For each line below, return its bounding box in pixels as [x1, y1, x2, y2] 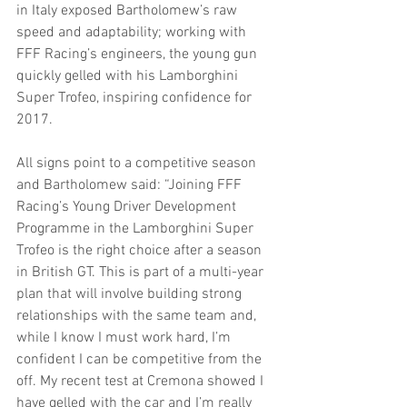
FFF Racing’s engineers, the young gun [16, 45, 261, 65]
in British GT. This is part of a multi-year [16, 263, 267, 283]
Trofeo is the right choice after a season [16, 242, 265, 261]
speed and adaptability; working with [16, 24, 250, 43]
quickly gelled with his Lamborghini [16, 67, 242, 86]
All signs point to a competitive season [16, 154, 260, 174]
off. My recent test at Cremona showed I [16, 372, 267, 392]
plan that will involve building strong [16, 285, 245, 304]
